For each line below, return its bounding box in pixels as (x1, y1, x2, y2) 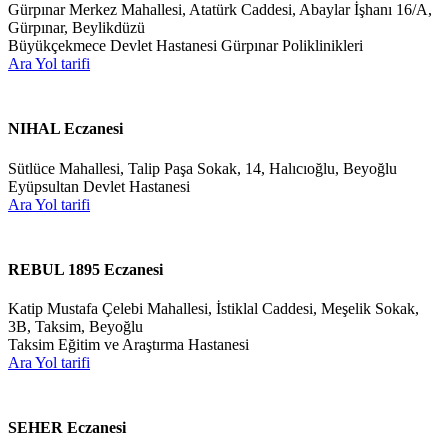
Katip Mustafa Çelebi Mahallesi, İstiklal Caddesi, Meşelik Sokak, (8, 300, 419, 318)
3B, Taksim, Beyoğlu (8, 318, 143, 336)
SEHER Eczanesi (8, 419, 126, 437)
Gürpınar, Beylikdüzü (8, 18, 145, 36)
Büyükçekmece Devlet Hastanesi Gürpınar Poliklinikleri (8, 36, 363, 54)
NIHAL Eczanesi (8, 120, 123, 138)
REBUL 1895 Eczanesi (8, 260, 163, 278)
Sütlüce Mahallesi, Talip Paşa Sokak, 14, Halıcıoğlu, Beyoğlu (8, 159, 397, 177)
